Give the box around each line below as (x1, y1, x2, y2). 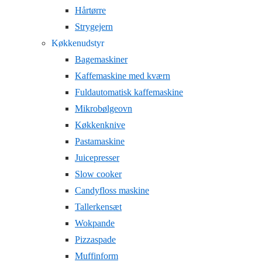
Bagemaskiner (75, 54, 127, 64)
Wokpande (75, 218, 115, 228)
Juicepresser (75, 153, 119, 163)
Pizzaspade (75, 235, 116, 244)
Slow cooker (75, 169, 122, 179)
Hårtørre (75, 5, 106, 15)
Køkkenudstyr (51, 38, 104, 48)
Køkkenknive (75, 120, 125, 130)
